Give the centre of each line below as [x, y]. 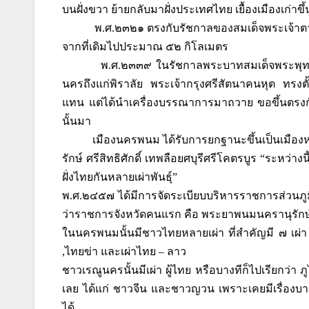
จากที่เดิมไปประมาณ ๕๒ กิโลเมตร [145, 47]
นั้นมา [77, 121]
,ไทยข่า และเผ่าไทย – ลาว [124, 252]
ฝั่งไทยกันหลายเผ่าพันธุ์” [120, 177]
